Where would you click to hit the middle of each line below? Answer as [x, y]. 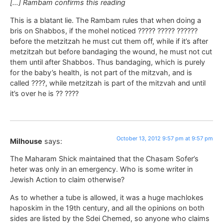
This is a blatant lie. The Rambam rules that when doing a [106, 20]
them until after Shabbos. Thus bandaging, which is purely [108, 62]
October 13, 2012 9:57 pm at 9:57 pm [165, 139]
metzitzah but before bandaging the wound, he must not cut [111, 51]
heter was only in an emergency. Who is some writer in [101, 169]
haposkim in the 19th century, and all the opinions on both [107, 208]
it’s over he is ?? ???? [44, 93]
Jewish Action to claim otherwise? [67, 180]
